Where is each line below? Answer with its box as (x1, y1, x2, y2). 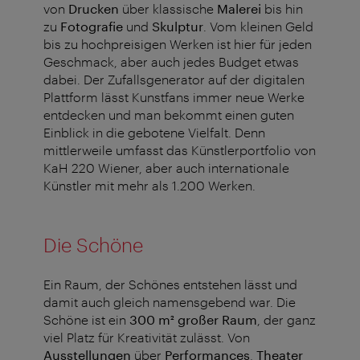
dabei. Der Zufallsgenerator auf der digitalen (43, 72, 305, 88)
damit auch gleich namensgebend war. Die (43, 294, 296, 310)
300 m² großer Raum (129, 312, 257, 328)
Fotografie (60, 18, 123, 35)
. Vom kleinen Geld (203, 18, 313, 35)
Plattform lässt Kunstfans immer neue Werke (43, 89, 305, 105)
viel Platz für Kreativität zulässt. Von (43, 329, 250, 346)
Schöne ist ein (43, 312, 129, 328)
